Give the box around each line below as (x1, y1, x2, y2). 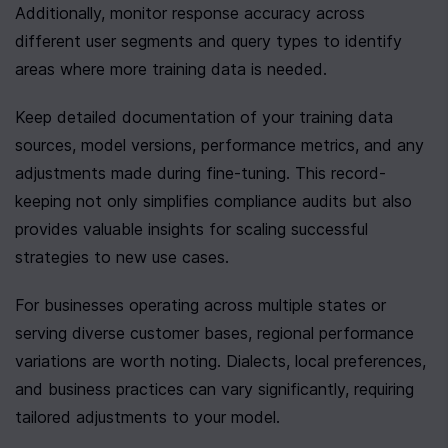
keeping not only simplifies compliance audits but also (15, 191, 412, 211)
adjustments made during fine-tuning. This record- (15, 163, 386, 183)
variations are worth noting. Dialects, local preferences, (15, 351, 426, 371)
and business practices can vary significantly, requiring (15, 379, 414, 399)
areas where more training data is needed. (15, 59, 327, 79)
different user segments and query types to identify (15, 31, 402, 51)
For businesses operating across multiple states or (15, 295, 386, 315)
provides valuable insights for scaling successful (15, 219, 368, 239)
